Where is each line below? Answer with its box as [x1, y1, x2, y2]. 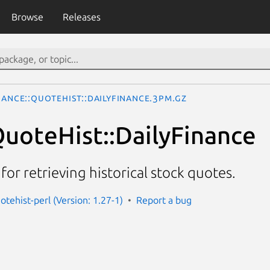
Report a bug [136, 194, 192, 206]
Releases [62, 11, 101, 22]
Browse [11, 11, 43, 22]
